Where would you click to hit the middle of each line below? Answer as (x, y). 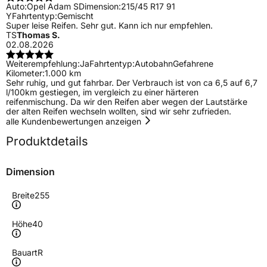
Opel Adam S (53, 7)
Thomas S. (38, 35)
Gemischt (75, 16)
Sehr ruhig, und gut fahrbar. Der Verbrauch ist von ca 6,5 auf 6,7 (132, 83)
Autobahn (154, 64)
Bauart (25, 253)
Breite (23, 195)
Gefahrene (193, 64)
